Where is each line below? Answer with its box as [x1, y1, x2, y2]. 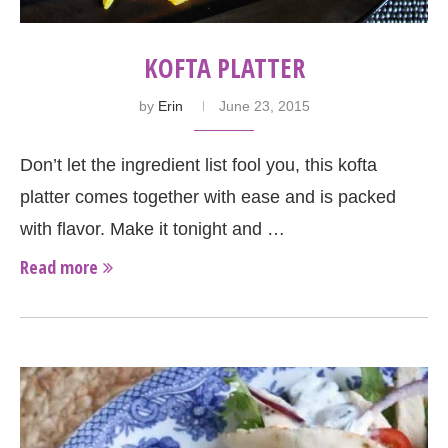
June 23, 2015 [218, 98, 310, 115]
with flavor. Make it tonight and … [20, 219, 285, 240]
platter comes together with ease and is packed [20, 187, 396, 208]
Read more [20, 255, 98, 280]
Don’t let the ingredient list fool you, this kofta [20, 155, 377, 176]
